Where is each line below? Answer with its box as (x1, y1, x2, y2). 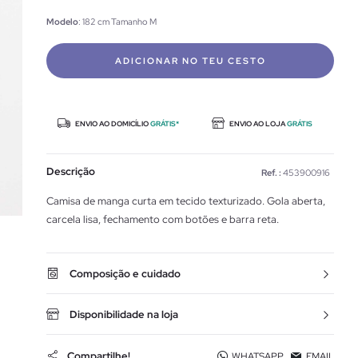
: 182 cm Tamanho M (78, 16, 157, 27)
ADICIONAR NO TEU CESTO (114, 55, 266, 66)
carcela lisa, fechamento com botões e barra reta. (46, 213, 279, 226)
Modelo (46, 16, 78, 27)
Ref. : (261, 167, 281, 178)
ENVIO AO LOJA (228, 119, 287, 129)
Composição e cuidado (70, 267, 181, 280)
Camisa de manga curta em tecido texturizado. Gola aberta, (46, 194, 325, 208)
